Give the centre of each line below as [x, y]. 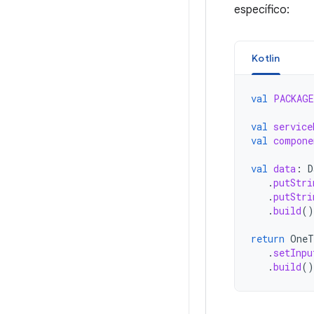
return [268, 239]
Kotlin [266, 58]
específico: [262, 10]
